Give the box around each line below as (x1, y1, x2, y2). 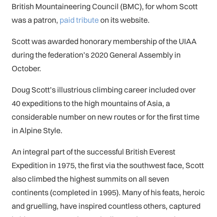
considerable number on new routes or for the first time (12, 111, 200, 122)
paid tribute (60, 15, 99, 25)
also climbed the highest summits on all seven (12, 173, 169, 184)
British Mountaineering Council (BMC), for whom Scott (12, 1, 198, 11)
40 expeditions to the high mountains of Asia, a (12, 98, 170, 108)
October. (12, 63, 41, 73)
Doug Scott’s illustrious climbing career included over (12, 84, 196, 94)
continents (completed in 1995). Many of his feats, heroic (12, 187, 205, 197)
